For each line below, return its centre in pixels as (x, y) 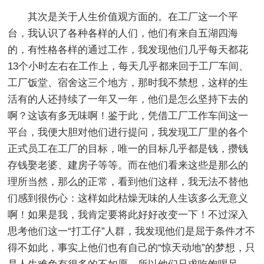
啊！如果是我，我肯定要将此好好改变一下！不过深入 (128, 214)
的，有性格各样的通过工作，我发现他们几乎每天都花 (128, 49)
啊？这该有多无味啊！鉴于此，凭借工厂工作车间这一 (128, 115)
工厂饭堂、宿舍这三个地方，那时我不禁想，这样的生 (128, 82)
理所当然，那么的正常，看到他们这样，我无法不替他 (128, 181)
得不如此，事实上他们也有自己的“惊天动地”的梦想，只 (132, 247)
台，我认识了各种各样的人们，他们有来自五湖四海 (123, 33)
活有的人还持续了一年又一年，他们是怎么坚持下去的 (128, 99)
